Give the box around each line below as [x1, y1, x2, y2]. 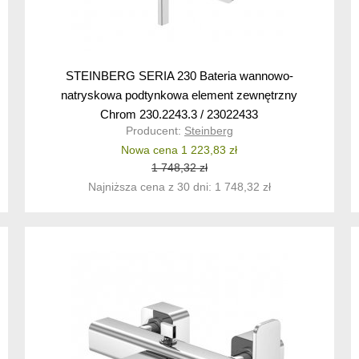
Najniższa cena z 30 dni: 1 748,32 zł [87, 180, 271, 194]
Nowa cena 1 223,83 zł [121, 143, 238, 157]
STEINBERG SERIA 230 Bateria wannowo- [65, 69, 293, 83]
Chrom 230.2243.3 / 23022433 [100, 107, 259, 122]
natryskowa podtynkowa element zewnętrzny [61, 88, 298, 103]
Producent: [125, 124, 184, 138]
